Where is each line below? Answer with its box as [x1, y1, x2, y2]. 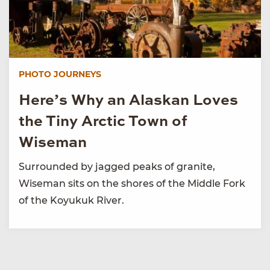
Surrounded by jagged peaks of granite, [19, 160, 215, 172]
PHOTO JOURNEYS [19, 68, 101, 80]
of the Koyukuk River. [19, 194, 124, 206]
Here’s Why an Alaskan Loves [19, 93, 238, 108]
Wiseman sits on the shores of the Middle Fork [19, 177, 245, 189]
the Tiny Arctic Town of [19, 114, 187, 130]
